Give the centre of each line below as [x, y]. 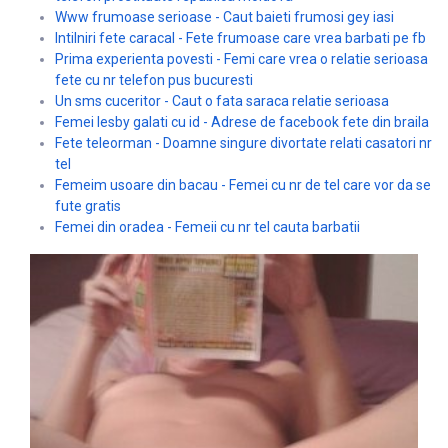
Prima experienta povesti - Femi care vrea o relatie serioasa [241, 58]
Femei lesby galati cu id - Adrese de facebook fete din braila [242, 121]
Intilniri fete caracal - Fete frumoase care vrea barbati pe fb [240, 37]
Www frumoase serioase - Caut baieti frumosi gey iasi [224, 16]
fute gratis [88, 205]
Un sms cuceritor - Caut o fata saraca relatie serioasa [222, 100]
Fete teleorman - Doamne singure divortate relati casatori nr [243, 142]
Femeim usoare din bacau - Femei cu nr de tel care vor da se [243, 184]
